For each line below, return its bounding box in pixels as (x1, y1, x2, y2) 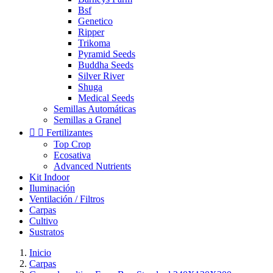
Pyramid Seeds (78, 49, 135, 59)
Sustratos (29, 227, 64, 237)
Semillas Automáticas (54, 104, 136, 114)
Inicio (29, 247, 51, 258)
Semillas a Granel (54, 115, 121, 125)
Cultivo (29, 216, 58, 226)
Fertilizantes (46, 127, 93, 138)
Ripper (78, 27, 104, 37)
